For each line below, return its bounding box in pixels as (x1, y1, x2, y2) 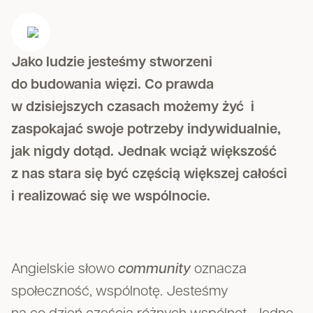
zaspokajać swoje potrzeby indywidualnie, (11, 123, 281, 137)
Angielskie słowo (11, 263, 118, 277)
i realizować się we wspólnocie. (11, 190, 210, 204)
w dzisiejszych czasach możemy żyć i (11, 101, 254, 115)
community (118, 263, 191, 277)
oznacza (191, 263, 247, 277)
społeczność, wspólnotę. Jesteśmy (11, 285, 228, 299)
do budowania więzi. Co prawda (11, 78, 214, 92)
